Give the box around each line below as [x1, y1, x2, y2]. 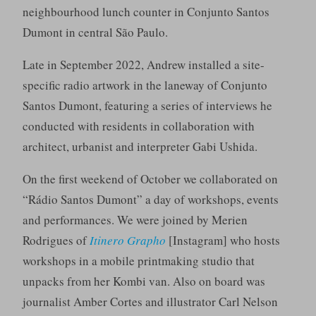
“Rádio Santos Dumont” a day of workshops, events [22, 191, 279, 208]
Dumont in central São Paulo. [22, 24, 168, 41]
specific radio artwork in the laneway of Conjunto [22, 77, 267, 94]
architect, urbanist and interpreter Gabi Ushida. [22, 138, 257, 155]
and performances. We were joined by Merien [22, 212, 248, 229]
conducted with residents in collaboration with [22, 118, 255, 135]
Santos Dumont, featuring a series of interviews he [22, 97, 272, 114]
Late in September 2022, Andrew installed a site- [22, 56, 265, 73]
